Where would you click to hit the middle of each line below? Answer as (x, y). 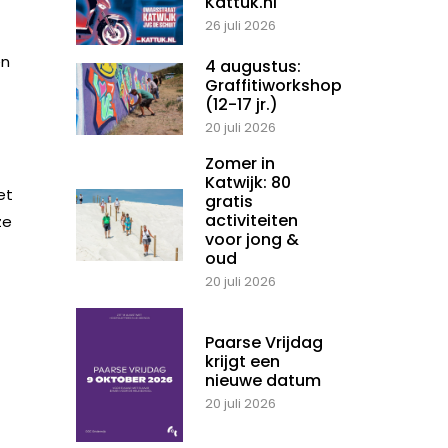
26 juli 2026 (240, 26)
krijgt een (242, 362)
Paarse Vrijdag (264, 343)
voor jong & (252, 240)
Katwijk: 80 (248, 183)
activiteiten (251, 221)
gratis (229, 202)
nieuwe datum (263, 381)
